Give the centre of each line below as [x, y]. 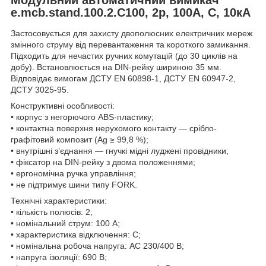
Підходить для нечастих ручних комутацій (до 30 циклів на [124, 56]
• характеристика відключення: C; [76, 235]
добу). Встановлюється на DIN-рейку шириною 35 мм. [116, 67]
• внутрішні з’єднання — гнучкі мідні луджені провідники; [120, 151]
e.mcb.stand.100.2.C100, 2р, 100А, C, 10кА [131, 12]
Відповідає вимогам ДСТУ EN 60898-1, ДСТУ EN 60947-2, [123, 79]
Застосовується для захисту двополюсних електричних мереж [132, 34]
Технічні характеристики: [59, 201]
